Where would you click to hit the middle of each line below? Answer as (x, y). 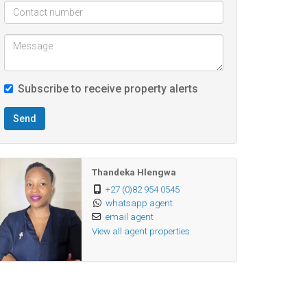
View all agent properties (140, 231)
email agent (129, 217)
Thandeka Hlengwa (134, 172)
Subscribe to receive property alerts (108, 89)
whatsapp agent (139, 203)
